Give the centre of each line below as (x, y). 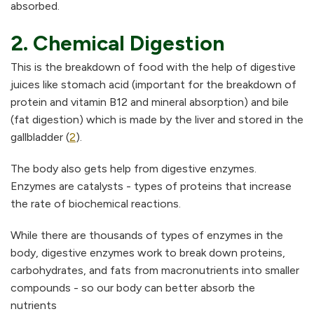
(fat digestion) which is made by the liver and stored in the (157, 119)
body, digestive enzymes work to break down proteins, (148, 252)
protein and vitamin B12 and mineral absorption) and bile (150, 102)
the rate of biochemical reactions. (96, 203)
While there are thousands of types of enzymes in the (147, 235)
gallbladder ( (40, 137)
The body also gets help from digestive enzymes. (134, 168)
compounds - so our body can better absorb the (133, 287)
